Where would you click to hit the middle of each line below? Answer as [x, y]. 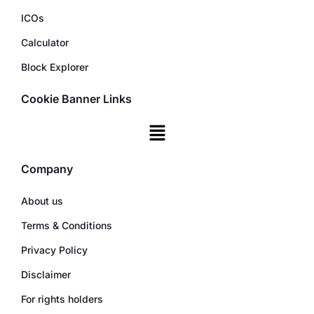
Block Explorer [55, 67]
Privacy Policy [54, 250]
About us [42, 200]
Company [47, 169]
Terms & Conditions [67, 225]
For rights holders [62, 299]
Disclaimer [46, 274]
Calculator [45, 43]
